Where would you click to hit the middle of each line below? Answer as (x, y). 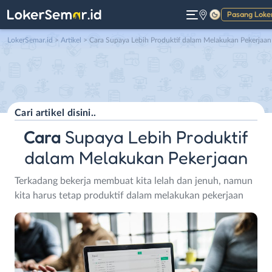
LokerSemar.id (30, 40)
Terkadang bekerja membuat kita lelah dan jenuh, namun (134, 181)
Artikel (71, 40)
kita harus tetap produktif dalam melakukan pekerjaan (129, 195)
